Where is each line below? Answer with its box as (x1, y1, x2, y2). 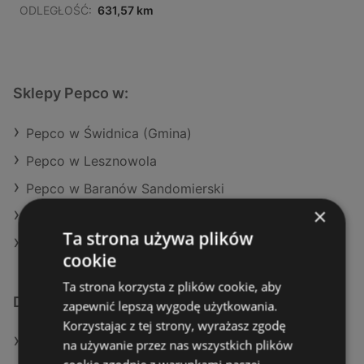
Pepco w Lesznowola (26, 153, 157, 170)
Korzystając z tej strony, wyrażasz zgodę (63, 317, 286, 333)
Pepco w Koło (26, 236, 110, 253)
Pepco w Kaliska (26, 208, 127, 225)
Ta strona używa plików (63, 227, 253, 249)
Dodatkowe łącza (13, 293, 133, 311)
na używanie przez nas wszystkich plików (63, 336, 293, 353)
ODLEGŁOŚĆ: (19, 3, 92, 18)
